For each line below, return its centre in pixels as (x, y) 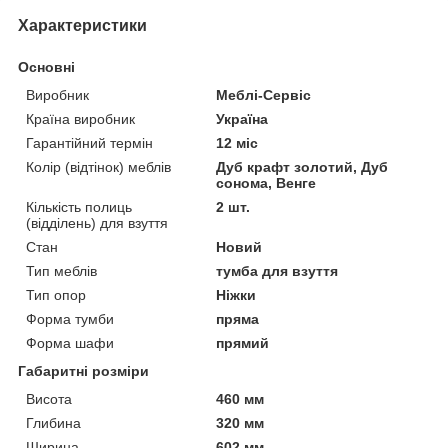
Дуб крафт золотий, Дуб (302, 167)
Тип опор (56, 295)
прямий (243, 343)
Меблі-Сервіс (264, 95)
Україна (242, 119)
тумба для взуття (277, 271)
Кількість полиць (79, 207)
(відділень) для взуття (97, 223)
